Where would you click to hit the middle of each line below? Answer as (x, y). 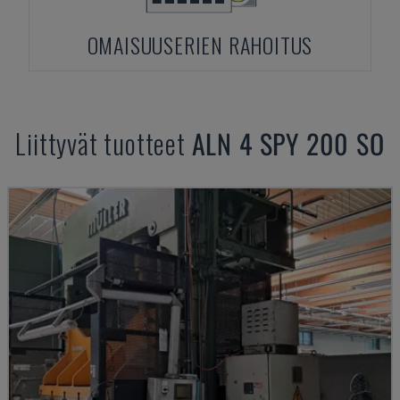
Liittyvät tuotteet (104, 143)
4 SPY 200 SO (312, 143)
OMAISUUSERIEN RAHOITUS (200, 45)
